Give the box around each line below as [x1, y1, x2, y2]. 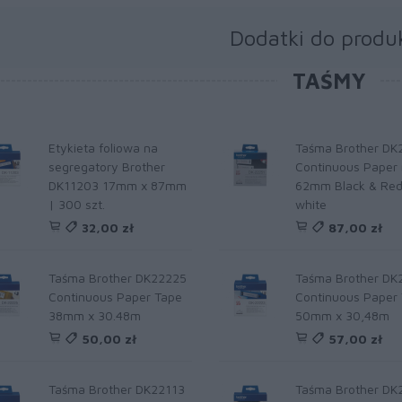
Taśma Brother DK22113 [48, 381, 185, 397]
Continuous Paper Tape [48, 289, 182, 304]
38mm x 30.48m [48, 308, 141, 323]
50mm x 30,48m [294, 308, 389, 323]
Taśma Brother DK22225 [48, 270, 187, 285]
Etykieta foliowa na [48, 140, 158, 155]
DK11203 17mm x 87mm [48, 178, 187, 193]
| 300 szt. [48, 197, 105, 212]
